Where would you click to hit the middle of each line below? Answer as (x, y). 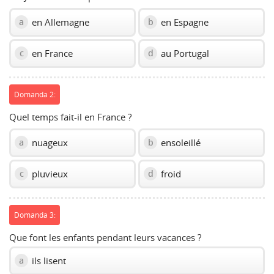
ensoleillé (180, 142)
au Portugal (184, 53)
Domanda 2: (35, 94)
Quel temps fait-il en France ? (70, 117)
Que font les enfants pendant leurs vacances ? (105, 237)
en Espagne (183, 22)
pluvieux (49, 173)
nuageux (49, 142)
